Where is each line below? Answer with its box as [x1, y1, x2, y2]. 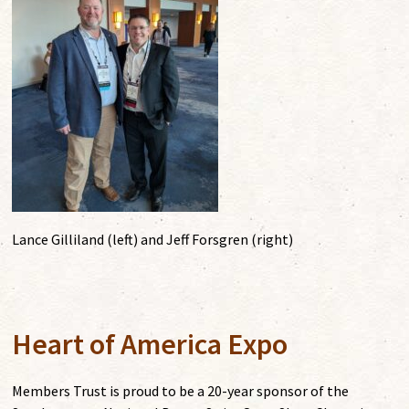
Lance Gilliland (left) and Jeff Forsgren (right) [12, 230, 294, 249]
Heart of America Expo [12, 326, 288, 363]
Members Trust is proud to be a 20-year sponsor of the [12, 382, 350, 401]
